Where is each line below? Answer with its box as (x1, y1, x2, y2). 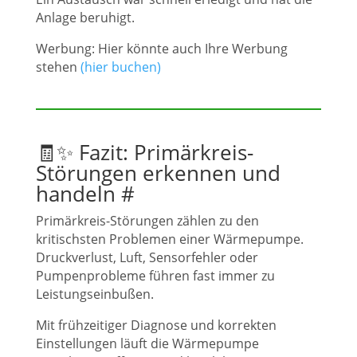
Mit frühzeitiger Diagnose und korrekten (36, 316, 277, 334)
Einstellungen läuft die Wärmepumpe (36, 335, 259, 352)
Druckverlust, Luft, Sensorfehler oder (36, 249, 258, 266)
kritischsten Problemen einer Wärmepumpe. (36, 230, 304, 248)
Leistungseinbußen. (36, 285, 154, 303)
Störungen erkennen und (36, 159, 280, 187)
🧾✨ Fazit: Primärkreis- (36, 138, 253, 167)
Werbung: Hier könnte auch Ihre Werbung (36, 40, 288, 57)
